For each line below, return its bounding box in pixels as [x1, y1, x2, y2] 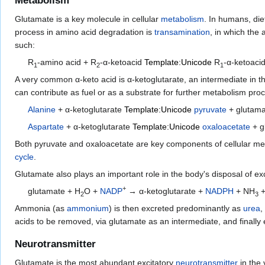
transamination [154, 27, 210, 37]
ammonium [67, 203, 109, 213]
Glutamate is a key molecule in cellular [15, 14, 161, 24]
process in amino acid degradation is [15, 27, 154, 37]
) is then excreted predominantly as [109, 203, 243, 213]
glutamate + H [28, 186, 81, 196]
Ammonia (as [15, 203, 67, 213]
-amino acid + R [37, 57, 97, 67]
